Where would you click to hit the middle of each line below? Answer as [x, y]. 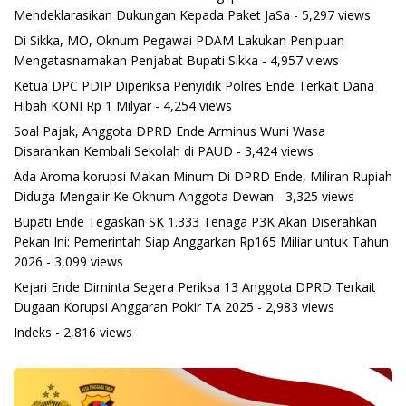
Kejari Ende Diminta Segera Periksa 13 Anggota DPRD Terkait [195, 287]
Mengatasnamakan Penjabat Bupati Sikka [136, 61]
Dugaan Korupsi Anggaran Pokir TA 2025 [134, 307]
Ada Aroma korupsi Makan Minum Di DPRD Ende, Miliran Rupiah [203, 177]
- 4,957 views [299, 61]
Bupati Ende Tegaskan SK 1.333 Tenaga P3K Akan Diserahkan [195, 222]
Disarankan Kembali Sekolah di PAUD [123, 151]
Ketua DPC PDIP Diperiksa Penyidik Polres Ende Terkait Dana [194, 86]
